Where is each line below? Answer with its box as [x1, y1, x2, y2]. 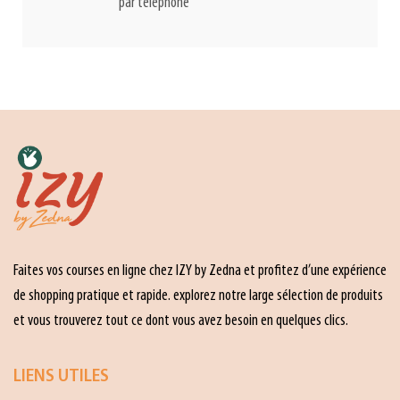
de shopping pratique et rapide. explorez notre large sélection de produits [13, 287, 383, 304]
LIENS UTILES [13, 369, 109, 387]
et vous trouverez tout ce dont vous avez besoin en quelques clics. [13, 312, 348, 329]
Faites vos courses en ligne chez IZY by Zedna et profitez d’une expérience [13, 262, 387, 279]
